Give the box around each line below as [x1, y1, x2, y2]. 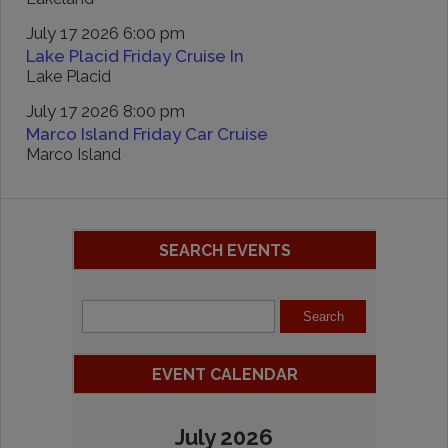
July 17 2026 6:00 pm [26, 23, 185, 43]
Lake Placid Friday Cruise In [26, 46, 244, 66]
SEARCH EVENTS [158, 241, 291, 260]
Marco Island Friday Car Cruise [26, 124, 268, 144]
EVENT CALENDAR [151, 365, 298, 384]
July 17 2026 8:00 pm [26, 101, 185, 121]
